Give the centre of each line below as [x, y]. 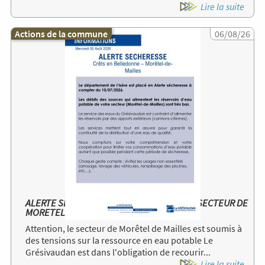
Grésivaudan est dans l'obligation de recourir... [118, 252]
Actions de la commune [62, 34]
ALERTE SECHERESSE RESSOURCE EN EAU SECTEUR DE [137, 203]
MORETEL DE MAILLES [70, 213]
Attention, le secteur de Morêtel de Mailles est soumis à [134, 228]
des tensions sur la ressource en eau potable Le [119, 240]
